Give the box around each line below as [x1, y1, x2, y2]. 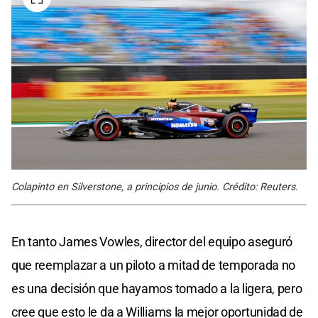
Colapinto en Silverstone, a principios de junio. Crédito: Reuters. [11, 181, 298, 194]
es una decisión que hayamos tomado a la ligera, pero [11, 281, 302, 297]
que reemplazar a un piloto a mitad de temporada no [11, 258, 296, 273]
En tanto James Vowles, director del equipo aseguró [11, 234, 293, 250]
